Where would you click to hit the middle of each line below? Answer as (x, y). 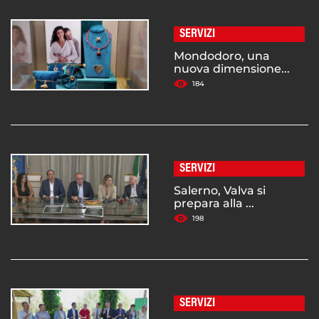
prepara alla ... (214, 204)
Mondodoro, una (222, 56)
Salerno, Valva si (220, 191)
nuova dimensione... (232, 69)
